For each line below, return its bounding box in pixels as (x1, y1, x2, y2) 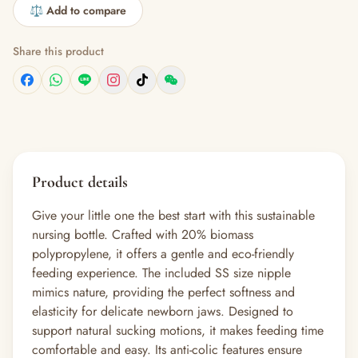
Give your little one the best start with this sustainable (32, 206, 315, 225)
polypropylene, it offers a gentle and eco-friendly (32, 245, 294, 263)
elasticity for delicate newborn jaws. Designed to (32, 302, 293, 320)
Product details (32, 173, 128, 192)
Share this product (13, 43, 104, 59)
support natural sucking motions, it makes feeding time (32, 321, 324, 340)
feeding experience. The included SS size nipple (32, 264, 291, 282)
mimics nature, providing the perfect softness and (32, 283, 295, 301)
